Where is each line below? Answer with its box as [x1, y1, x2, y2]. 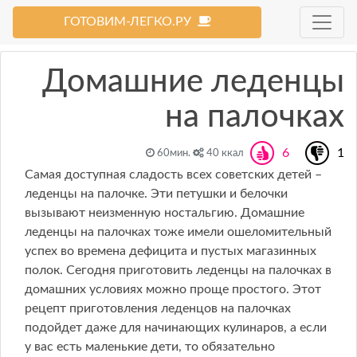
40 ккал [204, 148, 244, 159]
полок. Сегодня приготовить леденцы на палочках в [25, 264, 331, 277]
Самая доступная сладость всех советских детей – [25, 168, 322, 181]
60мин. [155, 148, 193, 159]
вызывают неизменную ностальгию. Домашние [25, 206, 304, 219]
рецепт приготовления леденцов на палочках [25, 302, 291, 315]
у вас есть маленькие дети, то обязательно [25, 340, 275, 353]
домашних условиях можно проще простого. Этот [25, 283, 321, 296]
